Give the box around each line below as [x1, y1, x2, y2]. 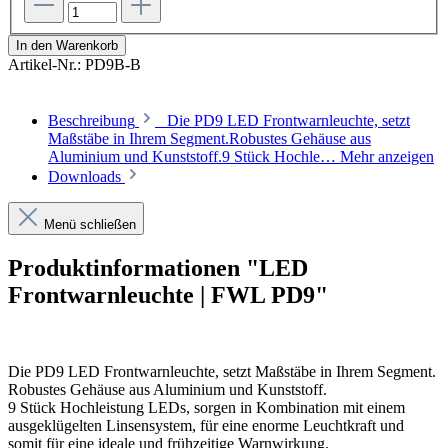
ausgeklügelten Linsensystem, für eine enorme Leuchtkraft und [8, 416, 404, 434]
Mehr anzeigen [340, 148, 434, 165]
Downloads [48, 168, 121, 185]
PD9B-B [85, 56, 141, 73]
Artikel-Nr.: [8, 56, 85, 73]
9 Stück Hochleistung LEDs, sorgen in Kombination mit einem [8, 398, 405, 416]
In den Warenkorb [16, 38, 118, 53]
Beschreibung [48, 112, 135, 129]
